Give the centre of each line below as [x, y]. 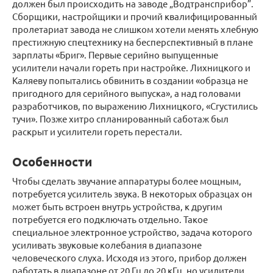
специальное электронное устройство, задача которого [132, 232]
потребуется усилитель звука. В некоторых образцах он [132, 193]
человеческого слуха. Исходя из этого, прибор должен [129, 257]
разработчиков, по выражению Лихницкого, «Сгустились [135, 105]
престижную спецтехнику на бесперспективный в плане [133, 41]
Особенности [52, 161]
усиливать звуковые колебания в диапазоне [107, 244]
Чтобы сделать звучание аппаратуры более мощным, [127, 180]
